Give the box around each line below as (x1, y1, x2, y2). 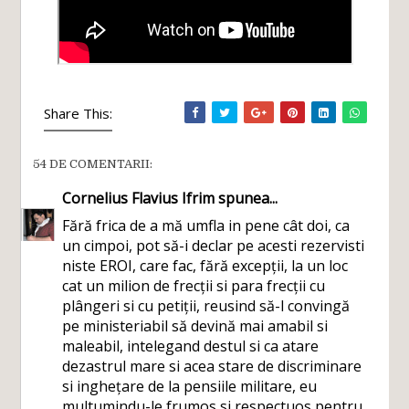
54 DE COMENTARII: (33, 157, 153, 171)
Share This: (44, 104, 113, 122)
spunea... (215, 188, 278, 208)
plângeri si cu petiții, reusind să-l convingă (62, 296, 351, 316)
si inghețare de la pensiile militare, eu (62, 376, 318, 396)
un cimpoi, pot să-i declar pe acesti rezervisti (62, 236, 365, 256)
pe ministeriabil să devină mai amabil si (62, 316, 329, 336)
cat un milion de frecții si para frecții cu (62, 276, 326, 296)
